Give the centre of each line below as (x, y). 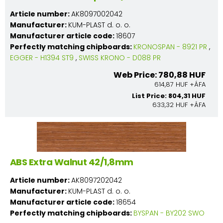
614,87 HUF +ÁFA (180, 84)
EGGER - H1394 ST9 (42, 57)
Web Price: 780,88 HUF (160, 75)
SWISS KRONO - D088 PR (120, 57)
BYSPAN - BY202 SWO (169, 213)
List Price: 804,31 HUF (169, 96)
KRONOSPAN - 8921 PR (170, 47)
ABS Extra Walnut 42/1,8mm (72, 162)
